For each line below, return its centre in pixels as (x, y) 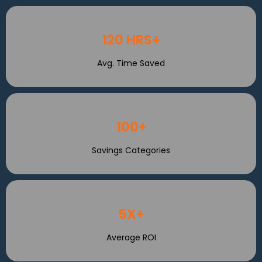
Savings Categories (131, 150)
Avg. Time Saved (131, 63)
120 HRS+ (131, 40)
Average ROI (131, 237)
